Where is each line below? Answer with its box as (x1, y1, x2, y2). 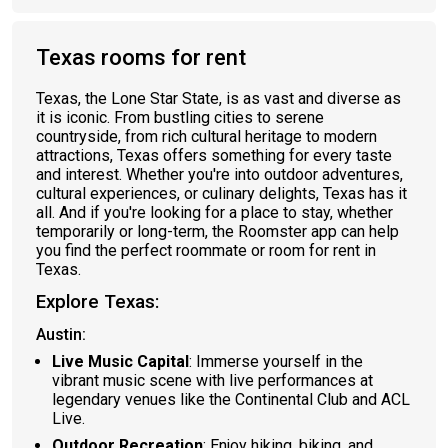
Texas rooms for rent (36, 45, 246, 70)
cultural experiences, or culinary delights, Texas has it (36, 184, 407, 203)
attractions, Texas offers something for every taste (36, 146, 392, 165)
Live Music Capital (52, 352, 189, 371)
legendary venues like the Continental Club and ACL (52, 390, 410, 409)
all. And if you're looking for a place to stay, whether (36, 203, 393, 222)
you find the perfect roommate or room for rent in (36, 241, 376, 260)
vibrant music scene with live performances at (52, 371, 373, 390)
